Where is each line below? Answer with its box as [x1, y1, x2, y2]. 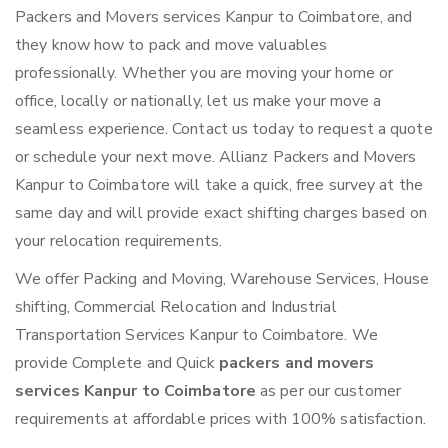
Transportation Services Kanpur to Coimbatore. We [15, 324, 378, 347]
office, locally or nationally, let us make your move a [15, 90, 382, 113]
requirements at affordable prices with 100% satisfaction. [15, 408, 426, 431]
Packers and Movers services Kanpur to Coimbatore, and [15, 6, 413, 29]
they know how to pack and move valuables [15, 34, 328, 57]
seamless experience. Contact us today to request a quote [15, 118, 433, 141]
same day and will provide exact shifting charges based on [15, 202, 427, 225]
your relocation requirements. [15, 230, 222, 253]
